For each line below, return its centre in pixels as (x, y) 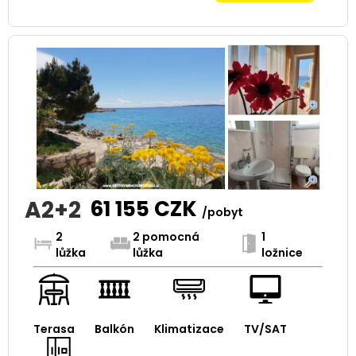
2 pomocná (166, 236)
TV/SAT (265, 329)
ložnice (282, 252)
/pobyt (222, 212)
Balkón (114, 329)
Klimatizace (189, 329)
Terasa (54, 329)
